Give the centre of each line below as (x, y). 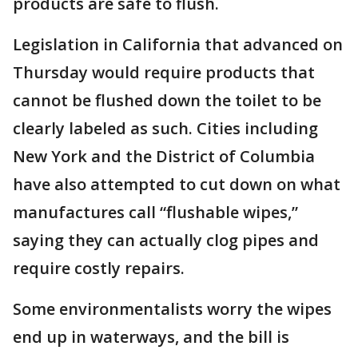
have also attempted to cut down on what (177, 185)
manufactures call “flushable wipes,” (155, 213)
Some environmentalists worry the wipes (172, 309)
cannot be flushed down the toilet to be (167, 101)
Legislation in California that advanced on (178, 45)
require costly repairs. (99, 268)
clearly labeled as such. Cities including (165, 129)
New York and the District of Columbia (164, 157)
